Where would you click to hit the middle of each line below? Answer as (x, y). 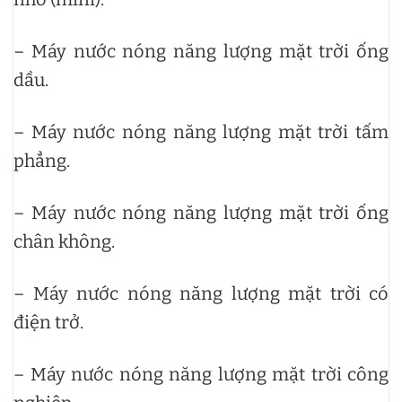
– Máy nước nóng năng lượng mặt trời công (201, 375)
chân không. (64, 242)
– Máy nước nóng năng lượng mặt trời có (201, 294)
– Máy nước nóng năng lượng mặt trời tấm (201, 132)
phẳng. (42, 161)
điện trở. (48, 323)
